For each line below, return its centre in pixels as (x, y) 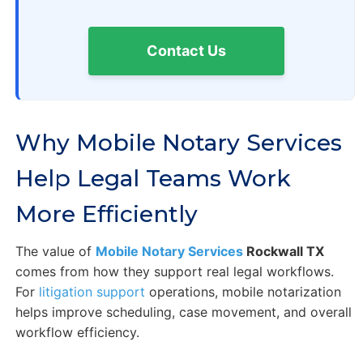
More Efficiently (106, 214)
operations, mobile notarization (243, 291)
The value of (55, 251)
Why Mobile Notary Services (178, 142)
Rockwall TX (283, 251)
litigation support (92, 291)
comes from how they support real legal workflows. (174, 271)
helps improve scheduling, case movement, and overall (183, 312)
